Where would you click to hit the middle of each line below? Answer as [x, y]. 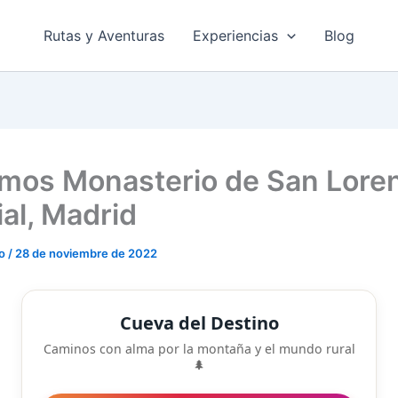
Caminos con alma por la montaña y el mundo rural [199, 349]
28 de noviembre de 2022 [86, 253]
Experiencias [236, 36]
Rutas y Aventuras [104, 36]
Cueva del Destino [199, 323]
